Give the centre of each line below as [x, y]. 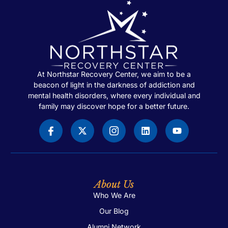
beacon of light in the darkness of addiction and [114, 85]
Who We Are [114, 195]
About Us [114, 184]
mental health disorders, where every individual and [114, 96]
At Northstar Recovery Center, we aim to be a [114, 74]
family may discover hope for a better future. [114, 106]
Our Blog [114, 211]
